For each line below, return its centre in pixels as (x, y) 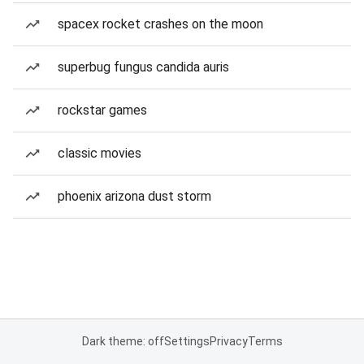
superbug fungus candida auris (143, 67)
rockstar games (102, 110)
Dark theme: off (123, 341)
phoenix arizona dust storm (134, 196)
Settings (186, 341)
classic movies (100, 153)
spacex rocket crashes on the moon (160, 24)
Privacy (228, 341)
